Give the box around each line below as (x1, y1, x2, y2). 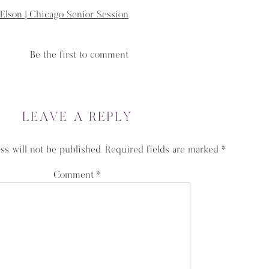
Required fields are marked (104, 145, 222, 155)
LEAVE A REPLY (22, 110, 132, 124)
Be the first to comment (29, 50, 128, 60)
